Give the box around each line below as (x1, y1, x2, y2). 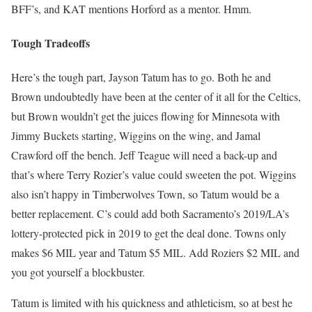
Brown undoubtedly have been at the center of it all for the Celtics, (11, 89, 301, 104)
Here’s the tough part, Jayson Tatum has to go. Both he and (11, 70, 271, 85)
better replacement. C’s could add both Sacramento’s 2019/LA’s (11, 206, 289, 221)
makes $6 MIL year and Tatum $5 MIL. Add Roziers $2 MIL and (11, 245, 299, 260)
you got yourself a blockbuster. (11, 265, 145, 280)
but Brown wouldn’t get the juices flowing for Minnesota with (11, 109, 280, 124)
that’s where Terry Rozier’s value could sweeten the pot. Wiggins (11, 167, 296, 182)
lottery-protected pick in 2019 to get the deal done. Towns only (11, 226, 286, 241)
